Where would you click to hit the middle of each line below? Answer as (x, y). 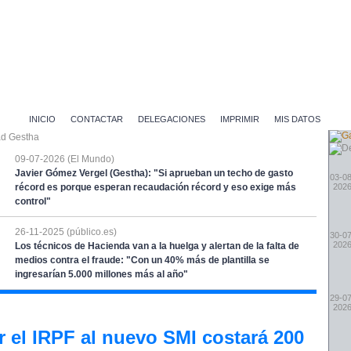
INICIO (42, 119)
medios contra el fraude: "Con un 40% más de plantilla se (142, 260)
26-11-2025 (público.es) (66, 232)
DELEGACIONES (172, 119)
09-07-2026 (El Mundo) (65, 159)
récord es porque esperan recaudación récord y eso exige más (156, 187)
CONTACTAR (97, 119)
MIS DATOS (297, 119)
